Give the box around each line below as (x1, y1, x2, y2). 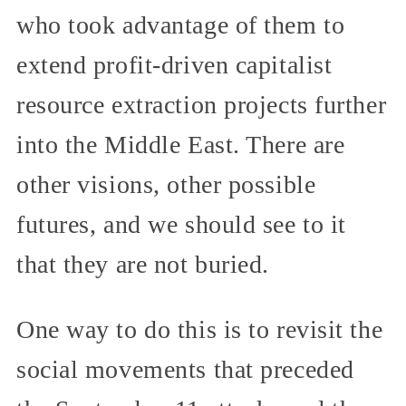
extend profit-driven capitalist (16, 50, 333, 79)
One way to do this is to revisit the (16, 314, 383, 343)
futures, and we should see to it (16, 209, 346, 238)
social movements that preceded (16, 354, 354, 383)
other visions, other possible (16, 169, 316, 198)
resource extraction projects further (16, 90, 387, 119)
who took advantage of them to (16, 10, 345, 39)
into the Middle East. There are (16, 130, 345, 159)
